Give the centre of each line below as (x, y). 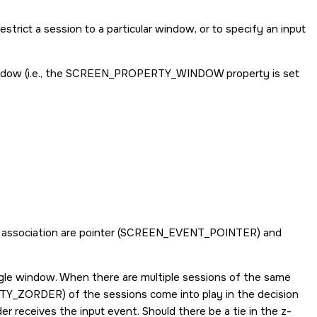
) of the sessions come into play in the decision (180, 294)
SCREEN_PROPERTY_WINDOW (145, 74)
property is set (261, 74)
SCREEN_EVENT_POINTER (189, 233)
